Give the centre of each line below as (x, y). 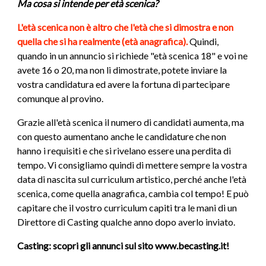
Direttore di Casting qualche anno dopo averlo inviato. (126, 222)
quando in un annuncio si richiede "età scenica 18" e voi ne (132, 56)
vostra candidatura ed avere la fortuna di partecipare (123, 84)
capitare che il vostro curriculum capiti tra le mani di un (127, 208)
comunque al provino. (60, 99)
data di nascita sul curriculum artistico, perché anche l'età (132, 179)
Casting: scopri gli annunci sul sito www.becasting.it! (123, 246)
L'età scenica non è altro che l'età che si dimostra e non (125, 27)
